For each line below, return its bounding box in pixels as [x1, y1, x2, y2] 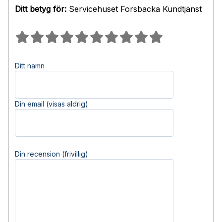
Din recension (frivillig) [15, 150, 88, 158]
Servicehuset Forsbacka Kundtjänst [66, 4, 202, 14]
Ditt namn [15, 61, 45, 70]
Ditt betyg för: [15, 4, 66, 14]
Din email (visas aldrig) [15, 100, 88, 108]
